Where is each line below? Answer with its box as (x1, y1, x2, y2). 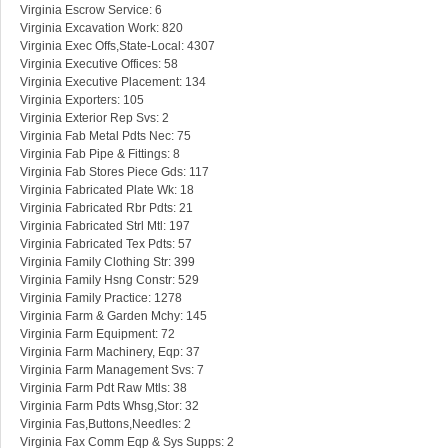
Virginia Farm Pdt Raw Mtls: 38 (20, 381, 187, 396)
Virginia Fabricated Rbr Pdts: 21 (20, 201, 193, 216)
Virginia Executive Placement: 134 (20, 75, 206, 90)
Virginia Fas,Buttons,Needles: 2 (20, 417, 191, 432)
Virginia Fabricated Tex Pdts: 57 (20, 237, 192, 252)
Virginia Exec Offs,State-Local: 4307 (20, 39, 215, 54)
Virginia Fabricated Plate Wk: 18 (20, 183, 194, 198)
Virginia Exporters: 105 (20, 93, 144, 108)
